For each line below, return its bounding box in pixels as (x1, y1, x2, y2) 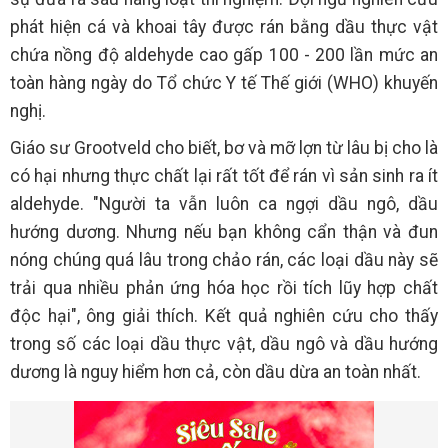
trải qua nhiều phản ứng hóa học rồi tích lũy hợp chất (10, 278, 438, 299)
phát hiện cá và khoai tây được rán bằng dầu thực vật (10, 17, 438, 38)
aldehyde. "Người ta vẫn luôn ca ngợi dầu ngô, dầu (10, 194, 438, 215)
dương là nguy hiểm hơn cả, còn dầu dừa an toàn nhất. (10, 362, 421, 383)
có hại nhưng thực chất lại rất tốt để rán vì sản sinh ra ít (10, 166, 438, 187)
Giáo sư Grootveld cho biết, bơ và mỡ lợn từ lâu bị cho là (10, 138, 438, 159)
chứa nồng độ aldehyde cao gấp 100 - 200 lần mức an (10, 45, 438, 66)
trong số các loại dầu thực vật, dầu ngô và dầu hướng (10, 334, 438, 355)
